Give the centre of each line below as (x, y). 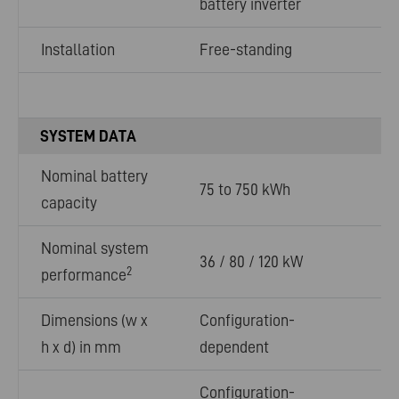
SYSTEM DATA (88, 136)
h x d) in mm (81, 347)
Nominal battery (94, 176)
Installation (78, 50)
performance (84, 275)
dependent (234, 347)
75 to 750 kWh (245, 190)
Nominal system (95, 248)
